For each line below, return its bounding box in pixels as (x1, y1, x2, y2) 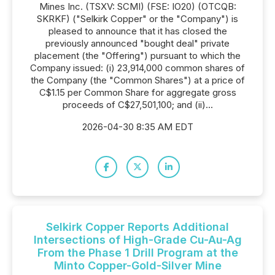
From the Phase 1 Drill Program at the (37, 246, 238, 259)
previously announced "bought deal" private (45, 37, 230, 49)
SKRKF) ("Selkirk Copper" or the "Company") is (37, 13, 238, 25)
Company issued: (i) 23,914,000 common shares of (30, 62, 245, 74)
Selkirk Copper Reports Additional (46, 220, 229, 233)
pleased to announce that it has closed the (48, 25, 227, 37)
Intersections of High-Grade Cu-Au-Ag (33, 233, 242, 246)
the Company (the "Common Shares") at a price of (30, 74, 245, 86)
